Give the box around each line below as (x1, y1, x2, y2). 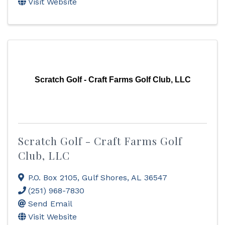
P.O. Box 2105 (28, 173, 77, 182)
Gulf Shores (82, 173, 127, 182)
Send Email (28, 199, 72, 208)
